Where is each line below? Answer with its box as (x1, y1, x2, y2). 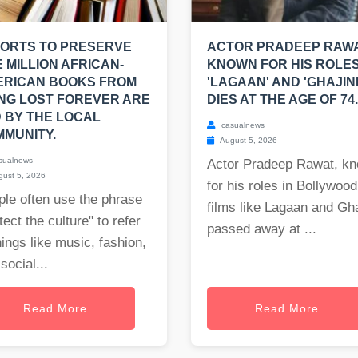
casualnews (219, 121, 265, 130)
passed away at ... (207, 221, 316, 237)
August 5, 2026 (218, 136, 277, 145)
